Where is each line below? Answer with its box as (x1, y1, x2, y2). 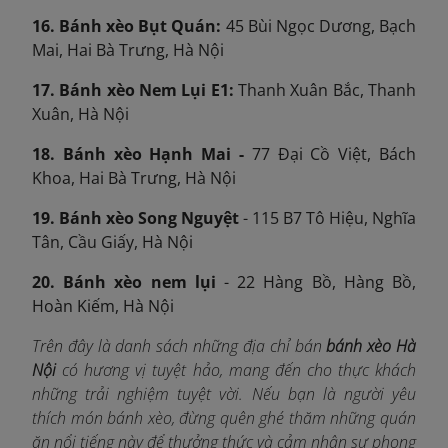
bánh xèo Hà (326, 334, 417, 357)
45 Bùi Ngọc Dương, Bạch (221, 14, 417, 37)
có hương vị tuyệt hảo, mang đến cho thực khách (62, 358, 417, 381)
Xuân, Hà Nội (32, 102, 129, 125)
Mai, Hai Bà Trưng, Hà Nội (32, 38, 224, 61)
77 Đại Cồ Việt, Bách (251, 142, 417, 165)
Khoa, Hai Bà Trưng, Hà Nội (32, 166, 236, 189)
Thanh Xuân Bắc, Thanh (233, 78, 417, 101)
